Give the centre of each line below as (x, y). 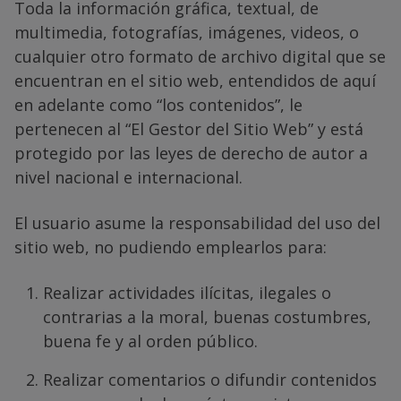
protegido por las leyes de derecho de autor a (191, 153)
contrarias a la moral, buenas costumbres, (207, 316)
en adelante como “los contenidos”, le (158, 104)
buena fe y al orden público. (150, 341)
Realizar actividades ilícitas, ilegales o (187, 292)
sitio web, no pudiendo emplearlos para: (171, 247)
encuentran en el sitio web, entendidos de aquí (195, 80)
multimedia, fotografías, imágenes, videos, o (187, 32)
